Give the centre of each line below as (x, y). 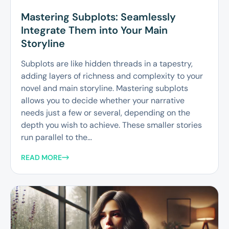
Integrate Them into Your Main (94, 30)
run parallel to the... (56, 137)
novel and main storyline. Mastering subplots (105, 88)
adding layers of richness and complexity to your (112, 76)
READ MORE (41, 157)
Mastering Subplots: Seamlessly (98, 17)
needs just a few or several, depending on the (106, 112)
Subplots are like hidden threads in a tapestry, (107, 63)
